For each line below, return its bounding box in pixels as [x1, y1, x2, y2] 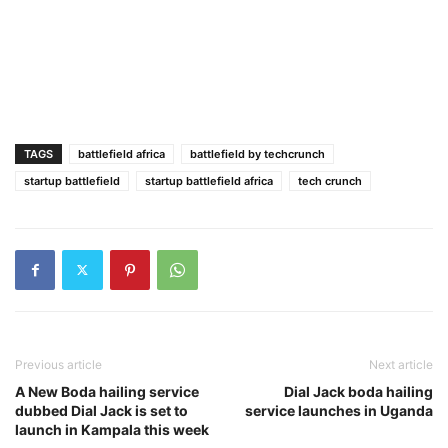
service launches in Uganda [245, 401, 433, 419]
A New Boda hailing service [15, 382, 199, 400]
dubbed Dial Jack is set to [15, 401, 188, 419]
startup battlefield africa [145, 173, 273, 188]
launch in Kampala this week [15, 420, 209, 438]
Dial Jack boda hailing [284, 382, 433, 400]
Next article [369, 356, 433, 372]
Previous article [15, 356, 102, 372]
